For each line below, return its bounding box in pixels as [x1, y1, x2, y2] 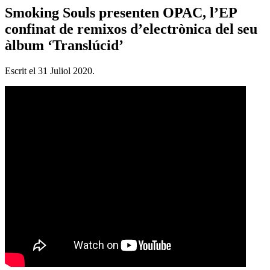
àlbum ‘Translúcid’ [5, 37, 124, 53]
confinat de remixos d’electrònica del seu [5, 20, 257, 37]
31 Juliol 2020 [38, 65, 92, 76]
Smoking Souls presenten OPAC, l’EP [5, 4, 237, 20]
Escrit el [5, 65, 38, 76]
